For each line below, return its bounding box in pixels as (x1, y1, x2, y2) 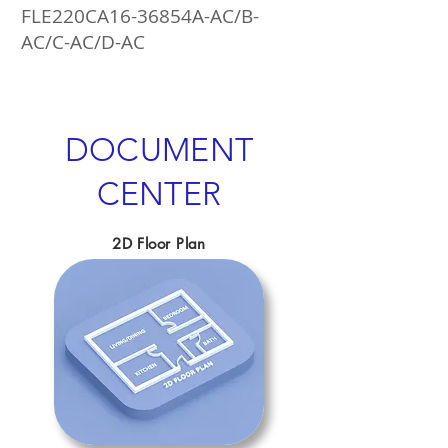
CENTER (96, 175, 222, 213)
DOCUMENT (64, 131, 254, 169)
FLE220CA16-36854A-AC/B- (21, 3, 259, 29)
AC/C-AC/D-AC (21, 29, 145, 55)
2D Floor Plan (112, 234, 206, 253)
